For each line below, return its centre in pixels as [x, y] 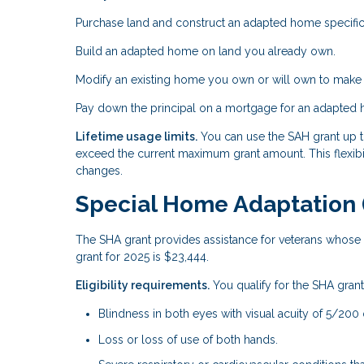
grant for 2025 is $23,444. [142, 257]
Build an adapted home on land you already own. [206, 52]
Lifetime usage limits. [136, 137]
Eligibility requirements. [143, 286]
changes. [99, 171]
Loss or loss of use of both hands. [188, 339]
